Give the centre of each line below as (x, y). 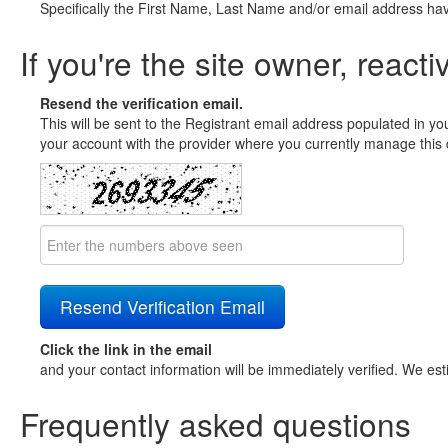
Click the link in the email (126, 349)
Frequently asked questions (215, 423)
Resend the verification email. (141, 103)
